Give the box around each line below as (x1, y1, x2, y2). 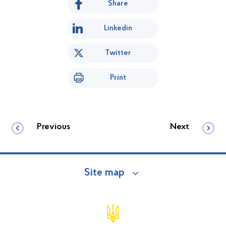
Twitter (105, 48, 131, 57)
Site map (84, 167, 125, 179)
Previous (37, 122, 70, 132)
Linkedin (104, 24, 132, 32)
